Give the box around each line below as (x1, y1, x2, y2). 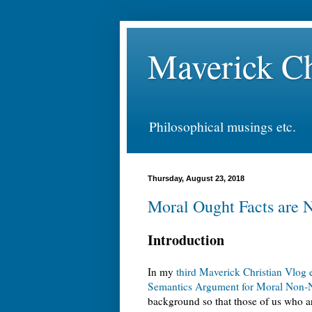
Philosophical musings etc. (149, 116, 296, 136)
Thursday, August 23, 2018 (148, 173, 244, 182)
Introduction (148, 229, 224, 250)
